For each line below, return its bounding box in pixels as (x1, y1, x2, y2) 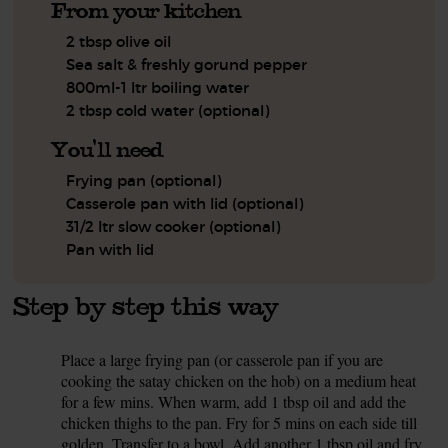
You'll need (51, 134, 164, 164)
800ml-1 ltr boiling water (66, 77, 250, 97)
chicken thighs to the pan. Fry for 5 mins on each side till (61, 411, 418, 433)
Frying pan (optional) (66, 170, 222, 190)
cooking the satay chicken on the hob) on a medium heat (61, 369, 417, 391)
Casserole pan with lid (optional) (66, 193, 304, 213)
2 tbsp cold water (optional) (66, 100, 270, 120)
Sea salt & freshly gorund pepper (66, 54, 308, 74)
